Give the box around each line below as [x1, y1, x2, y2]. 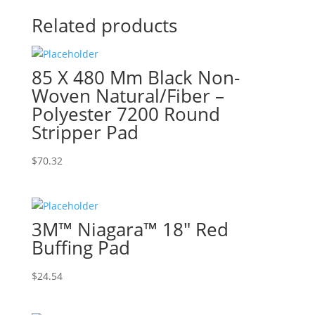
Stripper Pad [31, 120, 139, 145]
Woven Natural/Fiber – [31, 83, 224, 108]
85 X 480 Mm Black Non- [31, 65, 240, 90]
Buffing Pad [31, 235, 130, 261]
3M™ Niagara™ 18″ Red [31, 217, 229, 243]
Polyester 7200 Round [31, 101, 220, 127]
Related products [31, 13, 177, 38]
